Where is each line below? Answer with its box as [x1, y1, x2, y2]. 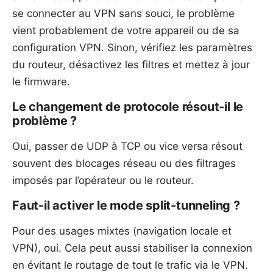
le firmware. [12, 76, 70, 88]
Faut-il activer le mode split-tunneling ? [12, 198, 240, 213]
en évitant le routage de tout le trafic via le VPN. [12, 259, 248, 272]
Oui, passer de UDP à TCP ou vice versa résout [12, 140, 243, 153]
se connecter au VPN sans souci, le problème [12, 7, 235, 20]
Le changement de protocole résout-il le [12, 99, 244, 115]
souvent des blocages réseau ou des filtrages [12, 157, 236, 170]
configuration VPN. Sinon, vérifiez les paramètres [12, 41, 252, 54]
